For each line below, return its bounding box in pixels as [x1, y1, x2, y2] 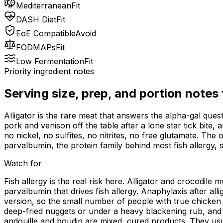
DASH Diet [16, 14, 56, 25]
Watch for [4, 158, 42, 169]
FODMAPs [16, 42, 56, 53]
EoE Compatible [16, 28, 75, 39]
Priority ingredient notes [4, 66, 94, 77]
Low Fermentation [16, 56, 84, 67]
